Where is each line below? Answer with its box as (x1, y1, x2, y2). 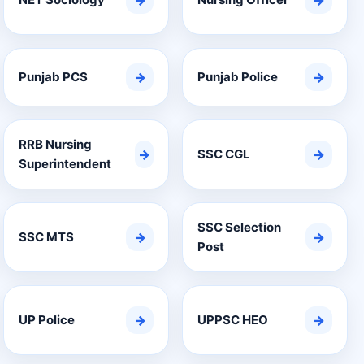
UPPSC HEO (197, 312, 268, 327)
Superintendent (19, 156, 111, 171)
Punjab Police (197, 69, 278, 84)
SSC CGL (197, 146, 250, 162)
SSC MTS (19, 229, 74, 245)
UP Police (19, 312, 75, 327)
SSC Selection (197, 219, 281, 235)
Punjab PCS (19, 69, 88, 84)
